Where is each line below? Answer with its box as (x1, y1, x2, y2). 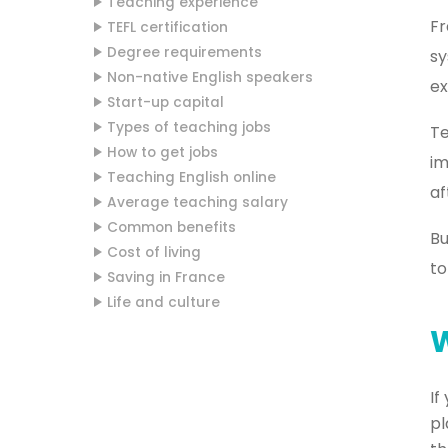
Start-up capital (107, 93, 224, 112)
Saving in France (107, 268, 225, 287)
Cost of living (107, 243, 201, 262)
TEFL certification (107, 18, 228, 37)
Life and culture (107, 293, 220, 312)
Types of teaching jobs (107, 118, 271, 137)
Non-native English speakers (107, 68, 313, 87)
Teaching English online (107, 168, 276, 187)
